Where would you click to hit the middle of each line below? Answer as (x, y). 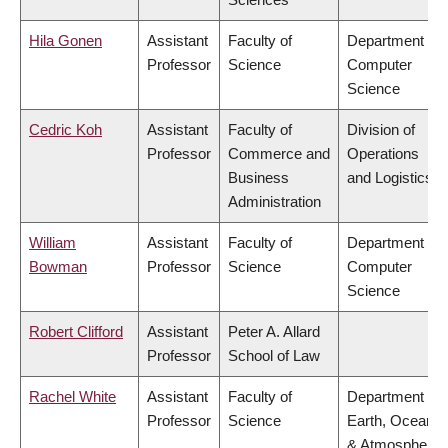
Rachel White (72, 397)
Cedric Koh (65, 130)
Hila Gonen (65, 41)
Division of (381, 130)
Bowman (58, 267)
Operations (383, 154)
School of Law (274, 356)
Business (258, 178)
